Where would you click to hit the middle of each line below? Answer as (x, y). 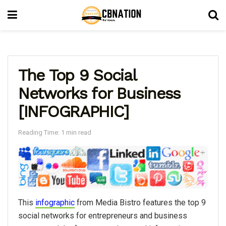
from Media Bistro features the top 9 (140, 202)
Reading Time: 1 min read (55, 132)
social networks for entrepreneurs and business (103, 215)
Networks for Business (100, 93)
